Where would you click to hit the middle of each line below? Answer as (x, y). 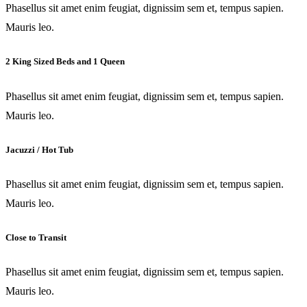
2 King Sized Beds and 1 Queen (65, 62)
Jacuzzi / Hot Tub (39, 149)
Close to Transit (36, 238)
